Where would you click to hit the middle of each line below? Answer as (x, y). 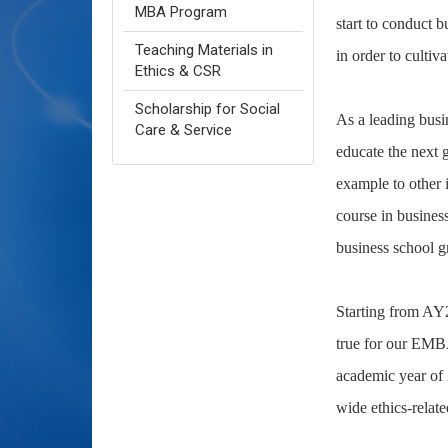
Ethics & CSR (178, 71)
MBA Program (181, 12)
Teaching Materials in (204, 50)
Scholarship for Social (207, 109)
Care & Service (183, 130)
